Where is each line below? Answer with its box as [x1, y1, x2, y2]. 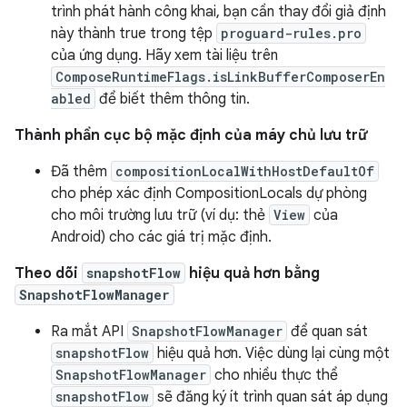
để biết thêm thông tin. [95, 90, 250, 108]
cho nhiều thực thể [211, 366, 338, 384]
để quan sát [287, 323, 368, 341]
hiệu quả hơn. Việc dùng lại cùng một [154, 344, 390, 362]
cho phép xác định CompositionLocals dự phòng [51, 184, 367, 203]
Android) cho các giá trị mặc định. [51, 228, 272, 246]
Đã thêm [51, 163, 111, 181]
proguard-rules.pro [221, 25, 362, 42]
